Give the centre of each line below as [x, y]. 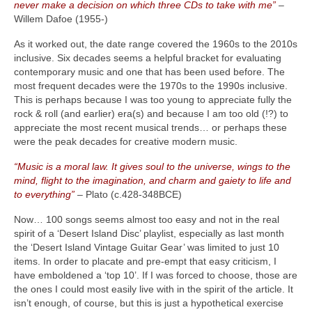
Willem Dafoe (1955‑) [61, 19]
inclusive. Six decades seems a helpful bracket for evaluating [148, 58]
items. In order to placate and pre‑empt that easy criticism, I [145, 262]
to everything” [44, 195]
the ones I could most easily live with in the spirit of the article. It [154, 289]
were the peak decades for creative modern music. [126, 142]
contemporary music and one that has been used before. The [149, 72]
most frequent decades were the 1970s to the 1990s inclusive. [151, 86]
